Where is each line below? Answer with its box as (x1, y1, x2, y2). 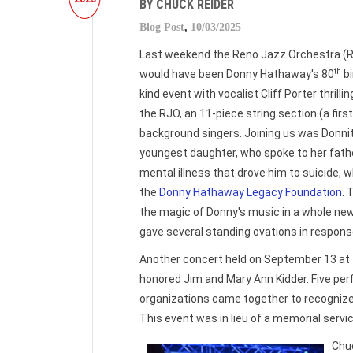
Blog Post (139, 21, 184, 33)
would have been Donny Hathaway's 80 (139, 68, 334, 80)
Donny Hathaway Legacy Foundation (159, 186, 342, 199)
